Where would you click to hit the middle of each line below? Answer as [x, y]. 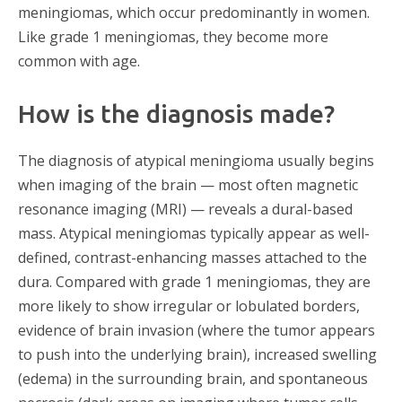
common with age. [79, 61]
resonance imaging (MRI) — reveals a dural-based [185, 209]
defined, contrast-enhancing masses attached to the [192, 257]
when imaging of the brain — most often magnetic [188, 184]
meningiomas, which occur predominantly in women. [194, 13]
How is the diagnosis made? [176, 114]
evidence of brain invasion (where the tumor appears [197, 330]
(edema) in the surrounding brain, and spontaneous [193, 378]
